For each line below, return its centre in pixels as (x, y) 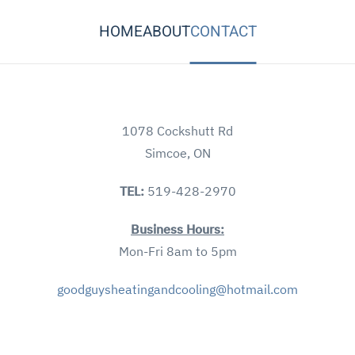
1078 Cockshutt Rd (177, 131)
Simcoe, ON (177, 153)
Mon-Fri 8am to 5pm (177, 251)
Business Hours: (177, 229)
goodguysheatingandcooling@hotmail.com (177, 289)
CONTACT (223, 31)
